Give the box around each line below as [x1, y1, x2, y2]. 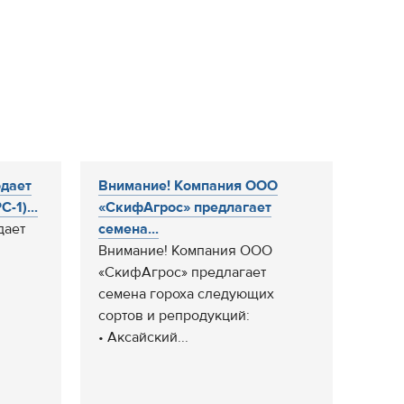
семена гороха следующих [98, 285, 274, 303]
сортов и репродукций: [98, 307, 250, 325]
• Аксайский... [98, 328, 188, 346]
